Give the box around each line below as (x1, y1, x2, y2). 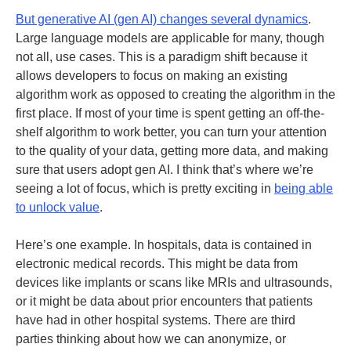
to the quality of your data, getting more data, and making (16, 144, 328, 157)
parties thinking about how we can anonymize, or (16, 332, 286, 346)
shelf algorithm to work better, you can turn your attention (16, 125, 327, 139)
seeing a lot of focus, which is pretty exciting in (16, 182, 274, 195)
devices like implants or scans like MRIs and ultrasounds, (16, 276, 332, 289)
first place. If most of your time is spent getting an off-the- (16, 107, 324, 120)
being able (274, 182, 333, 195)
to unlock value (16, 201, 100, 214)
